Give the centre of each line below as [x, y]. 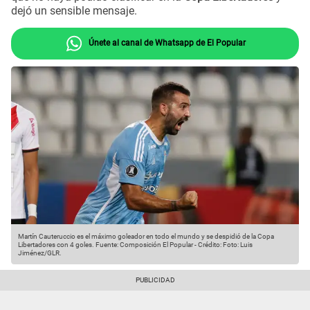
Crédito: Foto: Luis [225, 245]
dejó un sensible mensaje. [74, 11]
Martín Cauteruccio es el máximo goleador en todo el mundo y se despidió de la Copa [146, 237]
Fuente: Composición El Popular [144, 245]
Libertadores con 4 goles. [56, 245]
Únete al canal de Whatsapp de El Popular [166, 43]
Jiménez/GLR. [40, 253]
